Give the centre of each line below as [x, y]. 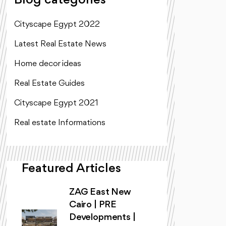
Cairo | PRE [93, 205]
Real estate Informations [60, 123]
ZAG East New [100, 192]
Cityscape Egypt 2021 [56, 103]
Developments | [102, 217]
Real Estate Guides [49, 83]
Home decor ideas [48, 64]
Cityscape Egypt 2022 [57, 24]
